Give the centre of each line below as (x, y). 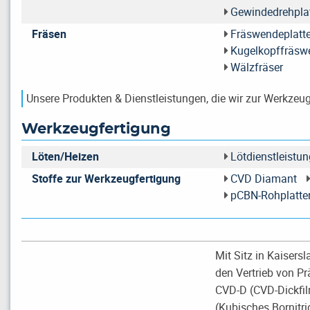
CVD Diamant (264, 179)
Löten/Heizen (65, 157)
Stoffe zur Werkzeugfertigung (106, 179)
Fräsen (49, 34)
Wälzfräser (257, 67)
